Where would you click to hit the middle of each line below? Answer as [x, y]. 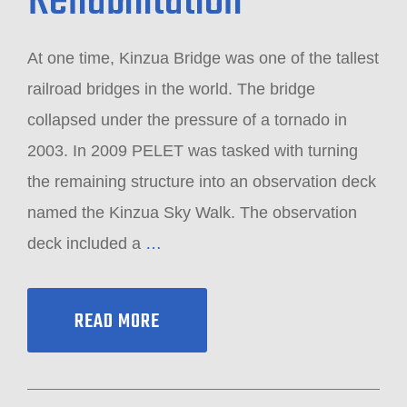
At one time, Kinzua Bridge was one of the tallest [203, 58]
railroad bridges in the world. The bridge [171, 89]
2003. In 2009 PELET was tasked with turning [193, 151]
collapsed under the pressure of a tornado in [187, 120]
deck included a [86, 243]
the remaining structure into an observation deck [202, 182]
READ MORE [117, 322]
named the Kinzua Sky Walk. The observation [192, 213]
